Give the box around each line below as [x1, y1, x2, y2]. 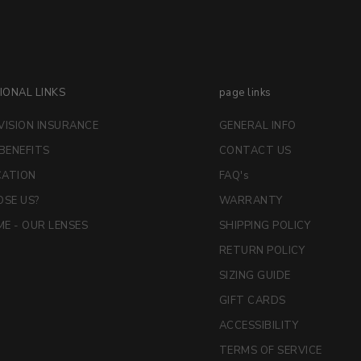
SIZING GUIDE [218, 268, 291, 284]
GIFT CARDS [218, 293, 286, 309]
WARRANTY [218, 193, 283, 209]
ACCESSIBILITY [218, 318, 299, 334]
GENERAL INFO [218, 118, 297, 134]
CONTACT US [218, 143, 292, 159]
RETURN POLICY [218, 243, 305, 259]
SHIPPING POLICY [218, 218, 311, 234]
